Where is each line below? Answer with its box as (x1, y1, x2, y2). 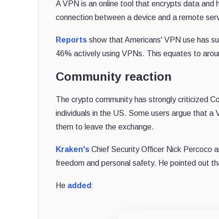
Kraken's (56, 145, 89, 153)
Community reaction (56, 69, 172, 83)
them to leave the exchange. (56, 122, 154, 131)
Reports (56, 35, 87, 44)
